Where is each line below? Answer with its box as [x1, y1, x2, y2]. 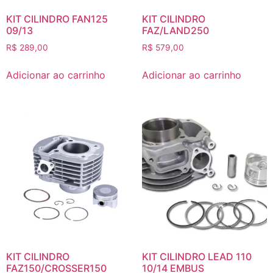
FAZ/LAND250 [141, 24, 209, 37]
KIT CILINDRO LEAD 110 [141, 250, 252, 263]
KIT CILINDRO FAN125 [6, 12, 108, 25]
